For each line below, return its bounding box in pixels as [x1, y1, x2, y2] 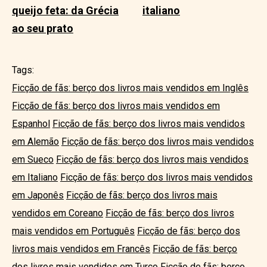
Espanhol [12, 117, 50, 129]
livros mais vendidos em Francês [12, 243, 150, 254]
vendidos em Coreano [12, 207, 103, 219]
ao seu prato [12, 21, 73, 35]
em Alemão [12, 135, 59, 147]
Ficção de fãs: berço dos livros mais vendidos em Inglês [12, 82, 249, 94]
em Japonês [12, 189, 64, 201]
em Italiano [12, 171, 58, 183]
